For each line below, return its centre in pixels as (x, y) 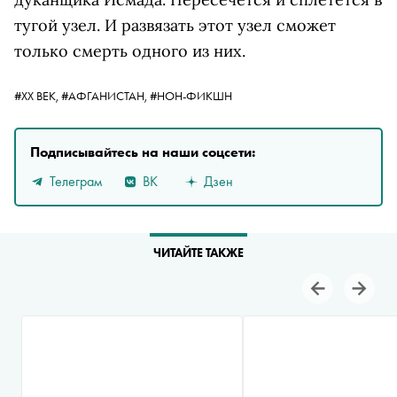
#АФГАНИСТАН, (105, 96)
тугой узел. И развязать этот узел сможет (175, 26)
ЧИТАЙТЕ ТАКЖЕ (198, 253)
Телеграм (76, 181)
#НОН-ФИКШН (191, 96)
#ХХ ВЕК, (38, 96)
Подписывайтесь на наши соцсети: (143, 152)
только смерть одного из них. (130, 51)
